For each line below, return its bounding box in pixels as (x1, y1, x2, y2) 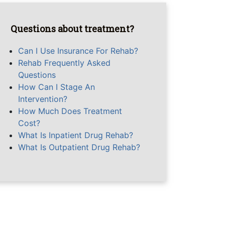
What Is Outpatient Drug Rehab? (18, 142, 140, 153)
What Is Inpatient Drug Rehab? (18, 130, 133, 141)
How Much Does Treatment (18, 106, 122, 117)
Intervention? (18, 94, 67, 104)
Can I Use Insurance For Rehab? (18, 46, 138, 56)
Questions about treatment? (11, 23, 134, 35)
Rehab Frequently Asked (18, 58, 110, 68)
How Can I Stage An (18, 82, 95, 92)
